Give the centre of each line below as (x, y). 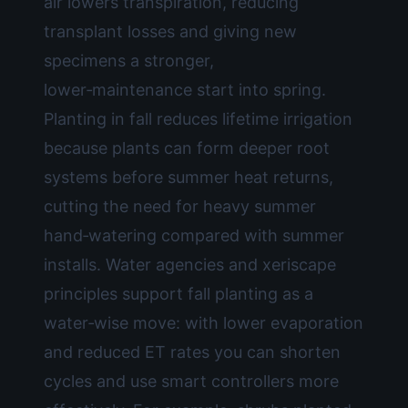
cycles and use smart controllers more (191, 381)
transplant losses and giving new (170, 31)
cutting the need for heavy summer (180, 206)
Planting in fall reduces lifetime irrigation (198, 119)
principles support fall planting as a (178, 294)
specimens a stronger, (129, 61)
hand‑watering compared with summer (194, 235)
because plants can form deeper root (187, 148)
